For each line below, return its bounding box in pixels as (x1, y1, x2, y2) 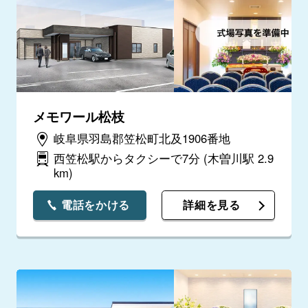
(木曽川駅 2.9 (203, 150, 274, 167)
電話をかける (61, 197, 130, 213)
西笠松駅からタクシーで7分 (53, 150, 203, 167)
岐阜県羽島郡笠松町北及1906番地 (53, 130, 230, 147)
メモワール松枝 (32, 106, 124, 126)
